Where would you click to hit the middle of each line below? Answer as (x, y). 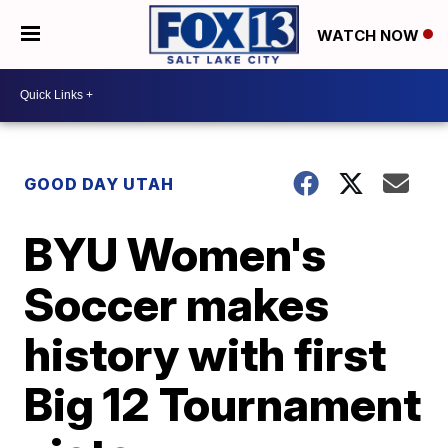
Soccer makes (177, 303)
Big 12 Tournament (223, 403)
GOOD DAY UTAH (99, 183)
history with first (205, 353)
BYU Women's (175, 253)
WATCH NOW (370, 35)
